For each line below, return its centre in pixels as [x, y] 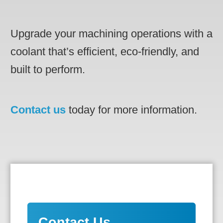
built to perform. [49, 70]
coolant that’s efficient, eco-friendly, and [105, 52]
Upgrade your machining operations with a [111, 34]
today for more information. [131, 110]
